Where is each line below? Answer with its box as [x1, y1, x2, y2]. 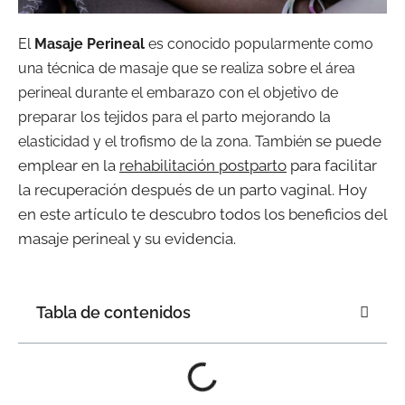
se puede [312, 131, 381, 150]
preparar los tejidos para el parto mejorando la [18, 108, 331, 126]
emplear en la [18, 155, 119, 174]
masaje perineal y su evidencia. [18, 229, 236, 248]
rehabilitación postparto [119, 155, 287, 174]
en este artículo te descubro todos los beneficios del [18, 204, 387, 223]
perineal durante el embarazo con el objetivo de [18, 83, 338, 101]
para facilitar [287, 155, 377, 174]
